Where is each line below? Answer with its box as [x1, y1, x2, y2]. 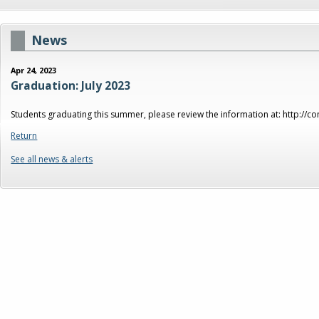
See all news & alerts [11, 153, 93, 166]
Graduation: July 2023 [11, 78, 131, 94]
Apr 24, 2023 [11, 65, 57, 76]
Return [11, 129, 38, 142]
